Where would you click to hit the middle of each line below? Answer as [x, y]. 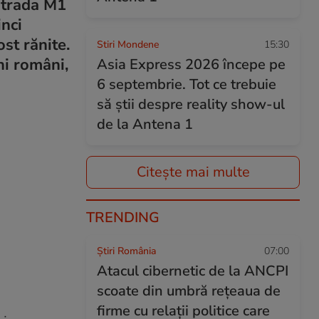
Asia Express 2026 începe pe [191, 64]
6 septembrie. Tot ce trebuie [187, 84]
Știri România [126, 251]
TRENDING [123, 218]
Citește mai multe [193, 172]
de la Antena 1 [145, 124]
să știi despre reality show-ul [191, 104]
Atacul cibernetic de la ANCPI [193, 271]
